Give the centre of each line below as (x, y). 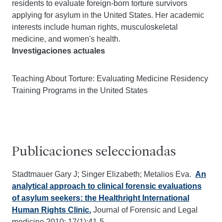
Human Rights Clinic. (52, 210)
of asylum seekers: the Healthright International (101, 198)
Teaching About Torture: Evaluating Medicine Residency (110, 79)
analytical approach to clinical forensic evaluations (107, 186)
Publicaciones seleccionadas (94, 152)
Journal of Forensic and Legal (144, 210)
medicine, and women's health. (66, 39)
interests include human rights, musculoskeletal (95, 27)
